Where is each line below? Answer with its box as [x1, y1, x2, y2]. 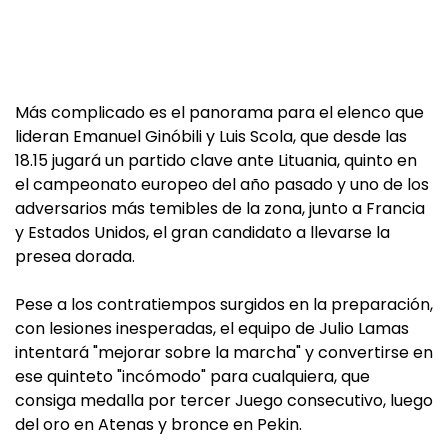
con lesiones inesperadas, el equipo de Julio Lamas [15, 317, 409, 340]
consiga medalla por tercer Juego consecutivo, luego [15, 389, 433, 412]
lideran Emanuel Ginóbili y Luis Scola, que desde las [15, 125, 407, 148]
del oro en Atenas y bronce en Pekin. [15, 413, 302, 436]
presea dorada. [15, 245, 135, 268]
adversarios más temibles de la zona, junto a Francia [15, 197, 425, 220]
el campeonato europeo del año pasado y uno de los [15, 173, 429, 196]
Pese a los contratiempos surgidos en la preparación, [15, 293, 433, 316]
